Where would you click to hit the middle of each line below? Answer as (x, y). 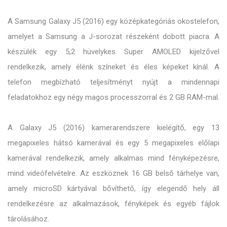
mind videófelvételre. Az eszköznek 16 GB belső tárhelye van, (113, 174)
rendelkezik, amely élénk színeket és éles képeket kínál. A (113, 67)
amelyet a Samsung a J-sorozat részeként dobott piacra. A (113, 37)
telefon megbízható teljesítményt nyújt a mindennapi (113, 82)
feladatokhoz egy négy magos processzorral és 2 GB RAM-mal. (113, 98)
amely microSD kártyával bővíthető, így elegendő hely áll (113, 189)
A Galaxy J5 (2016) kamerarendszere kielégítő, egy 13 (113, 128)
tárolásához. (28, 219)
